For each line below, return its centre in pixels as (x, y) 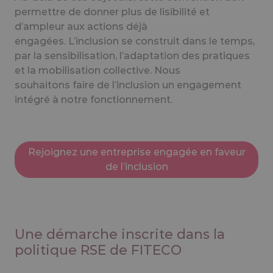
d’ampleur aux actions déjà (81, 26)
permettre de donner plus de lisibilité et (112, 12)
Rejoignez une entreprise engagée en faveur (136, 152)
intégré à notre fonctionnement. (94, 99)
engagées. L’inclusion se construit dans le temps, (135, 41)
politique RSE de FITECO (98, 250)
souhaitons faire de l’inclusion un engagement (128, 85)
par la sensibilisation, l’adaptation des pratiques (132, 55)
